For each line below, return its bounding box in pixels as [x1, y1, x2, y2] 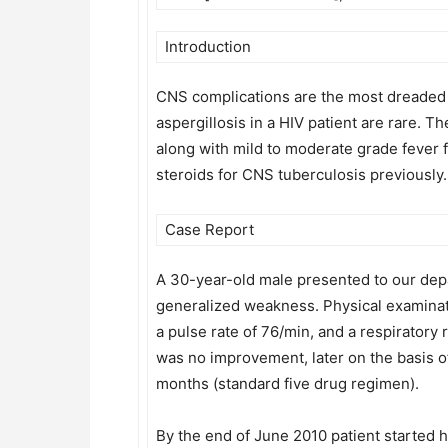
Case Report [165, 220, 254, 239]
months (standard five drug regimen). [156, 374, 419, 393]
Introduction [165, 37, 251, 56]
